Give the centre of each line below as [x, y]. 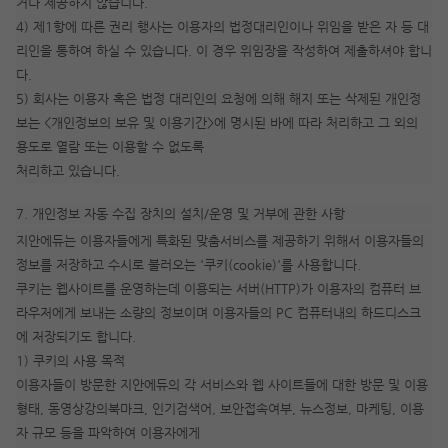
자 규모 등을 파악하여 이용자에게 [110, 432]
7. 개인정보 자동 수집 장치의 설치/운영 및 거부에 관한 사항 [180, 213]
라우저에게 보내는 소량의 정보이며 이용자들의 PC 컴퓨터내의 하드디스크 [218, 312]
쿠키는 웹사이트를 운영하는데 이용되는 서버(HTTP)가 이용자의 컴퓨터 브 [218, 288]
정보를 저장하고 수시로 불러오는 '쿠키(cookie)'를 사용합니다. [190, 264]
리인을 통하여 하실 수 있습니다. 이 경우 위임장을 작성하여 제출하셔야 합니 [224, 50]
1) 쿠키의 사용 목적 [70, 360]
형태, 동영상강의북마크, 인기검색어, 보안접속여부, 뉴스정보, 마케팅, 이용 [220, 408]
